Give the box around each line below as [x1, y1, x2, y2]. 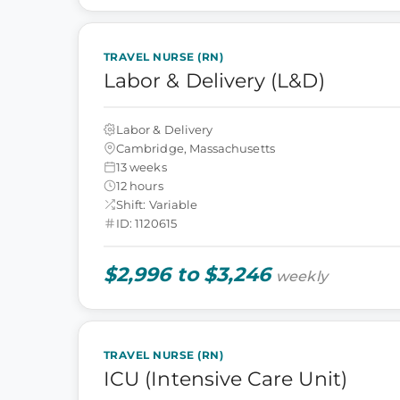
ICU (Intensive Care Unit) [104, 367, 347, 391]
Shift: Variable [116, 196, 198, 212]
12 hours [116, 178, 163, 193]
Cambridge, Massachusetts [116, 140, 275, 155]
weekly [276, 268, 328, 285]
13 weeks [116, 159, 167, 174]
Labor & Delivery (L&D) [104, 69, 325, 93]
